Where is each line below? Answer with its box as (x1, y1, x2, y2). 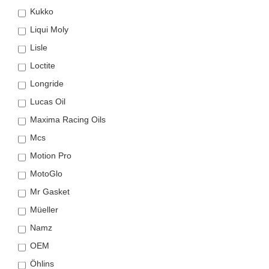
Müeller (30, 205, 58, 215)
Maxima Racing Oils (30, 115, 106, 125)
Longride (30, 79, 64, 89)
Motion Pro (30, 151, 71, 161)
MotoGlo (30, 169, 62, 179)
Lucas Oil (30, 97, 65, 107)
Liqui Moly (30, 25, 68, 35)
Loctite (30, 61, 55, 71)
